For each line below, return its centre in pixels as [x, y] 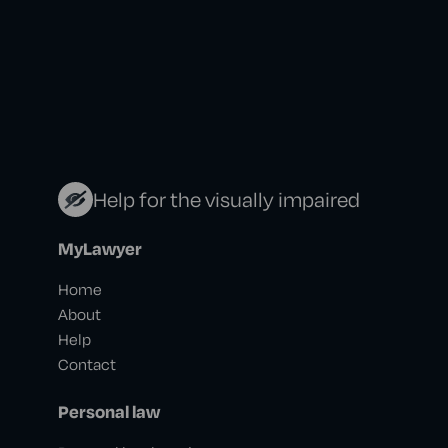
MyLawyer [99, 249]
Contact [86, 364]
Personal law [108, 412]
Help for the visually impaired [226, 199]
